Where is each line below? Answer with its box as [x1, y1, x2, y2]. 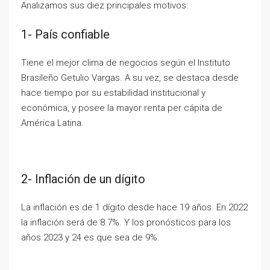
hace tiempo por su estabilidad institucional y [21, 87, 206, 98]
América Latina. [21, 118, 84, 128]
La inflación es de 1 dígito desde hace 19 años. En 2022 [21, 202, 248, 213]
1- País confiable [21, 27, 110, 42]
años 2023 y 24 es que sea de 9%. [21, 232, 160, 243]
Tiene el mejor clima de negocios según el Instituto [21, 57, 230, 68]
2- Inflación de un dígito [21, 172, 145, 186]
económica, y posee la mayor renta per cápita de [21, 102, 222, 113]
